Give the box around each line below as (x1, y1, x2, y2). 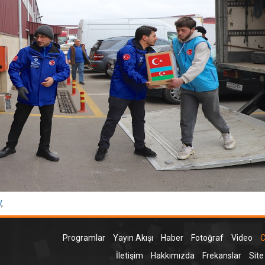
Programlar (62, 232, 105, 243)
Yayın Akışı (112, 232, 153, 243)
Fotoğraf (190, 232, 224, 243)
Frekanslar (202, 250, 241, 260)
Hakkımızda (150, 250, 195, 260)
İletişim (115, 250, 143, 260)
